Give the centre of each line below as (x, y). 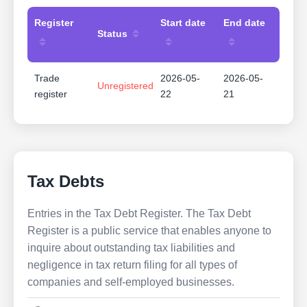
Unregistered (125, 86)
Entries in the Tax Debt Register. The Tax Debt (139, 214)
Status (112, 33)
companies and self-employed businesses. (131, 282)
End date (244, 23)
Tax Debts (66, 182)
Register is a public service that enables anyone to (149, 231)
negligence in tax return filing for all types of (132, 265)
